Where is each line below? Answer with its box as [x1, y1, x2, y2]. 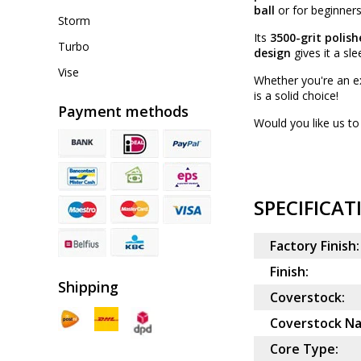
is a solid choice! [254, 88, 338, 104]
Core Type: [270, 340, 338, 359]
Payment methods [58, 102, 189, 121]
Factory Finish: [270, 237, 359, 255]
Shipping [58, 277, 118, 297]
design [254, 45, 291, 61]
